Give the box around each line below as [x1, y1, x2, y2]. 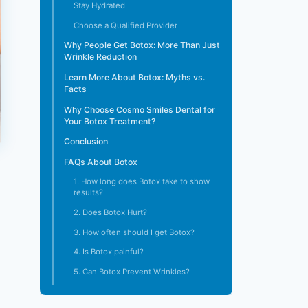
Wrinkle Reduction [64, 52, 137, 63]
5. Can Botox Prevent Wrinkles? [74, 266, 190, 276]
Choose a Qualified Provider [74, 20, 177, 30]
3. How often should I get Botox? [74, 227, 197, 237]
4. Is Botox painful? [74, 247, 146, 257]
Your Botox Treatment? [64, 115, 155, 126]
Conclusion [64, 136, 108, 147]
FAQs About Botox [64, 156, 137, 167]
